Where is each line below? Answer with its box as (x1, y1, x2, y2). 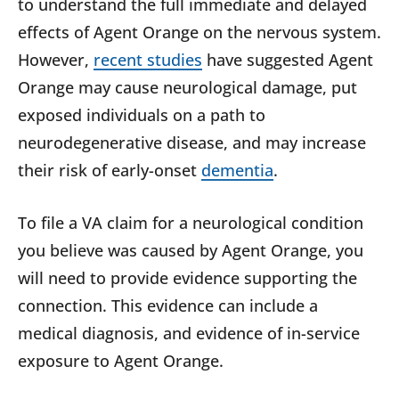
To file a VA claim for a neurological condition (18, 212, 363, 234)
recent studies (94, 49, 202, 71)
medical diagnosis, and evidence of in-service (18, 322, 360, 345)
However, (18, 49, 94, 71)
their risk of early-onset (18, 159, 201, 182)
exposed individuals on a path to (18, 104, 265, 126)
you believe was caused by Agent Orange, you (18, 240, 363, 262)
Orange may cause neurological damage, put (18, 77, 357, 99)
